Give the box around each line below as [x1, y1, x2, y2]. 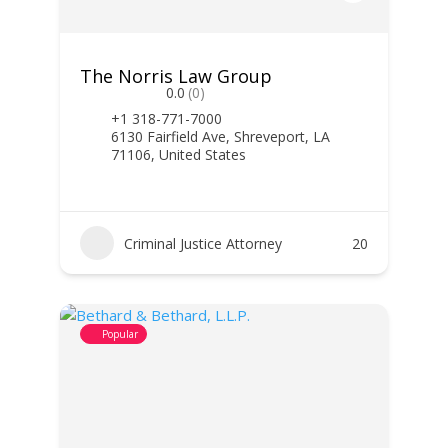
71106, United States [110, 145, 246, 164]
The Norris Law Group [79, 64, 272, 88]
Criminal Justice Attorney [123, 233, 282, 253]
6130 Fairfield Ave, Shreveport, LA [110, 127, 330, 146]
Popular [101, 327, 138, 341]
